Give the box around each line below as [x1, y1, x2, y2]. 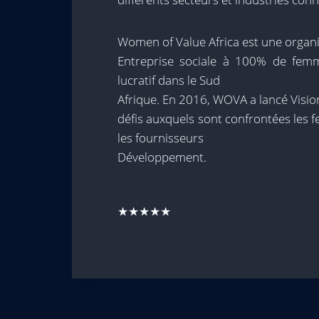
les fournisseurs [117, 130, 204, 146]
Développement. [117, 149, 206, 165]
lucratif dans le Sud [117, 72, 220, 88]
